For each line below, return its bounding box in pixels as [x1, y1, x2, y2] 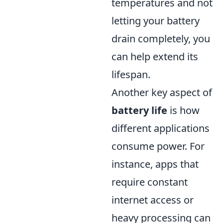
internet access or [111, 193, 194, 207]
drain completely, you [111, 31, 210, 45]
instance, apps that [111, 157, 199, 171]
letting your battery [111, 13, 200, 27]
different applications [111, 121, 210, 135]
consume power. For [111, 139, 205, 153]
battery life [111, 103, 167, 117]
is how [167, 103, 200, 117]
